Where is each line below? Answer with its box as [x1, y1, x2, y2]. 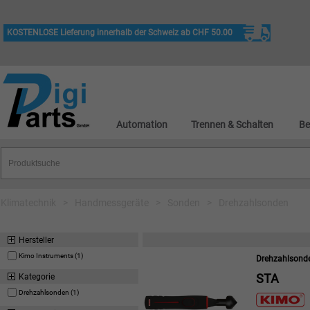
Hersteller [19, 235, 54, 245]
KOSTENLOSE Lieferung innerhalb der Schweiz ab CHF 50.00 [7, 28, 232, 37]
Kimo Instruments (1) [19, 252, 83, 259]
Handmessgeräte [75, 197, 149, 208]
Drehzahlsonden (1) [19, 289, 79, 296]
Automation [116, 119, 167, 130]
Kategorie [19, 272, 55, 282]
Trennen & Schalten [191, 119, 273, 130]
